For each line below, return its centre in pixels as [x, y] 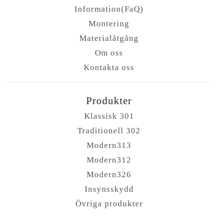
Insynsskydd [109, 189]
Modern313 [109, 145]
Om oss [109, 53]
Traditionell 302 [109, 130]
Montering [109, 23]
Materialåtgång [109, 38]
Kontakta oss [109, 67]
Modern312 [109, 160]
